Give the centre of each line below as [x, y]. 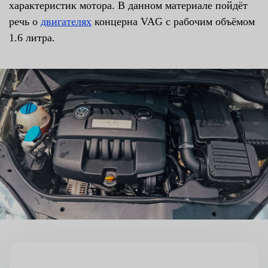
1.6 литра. [32, 38]
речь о [25, 22]
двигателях [66, 22]
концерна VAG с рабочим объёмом [173, 22]
